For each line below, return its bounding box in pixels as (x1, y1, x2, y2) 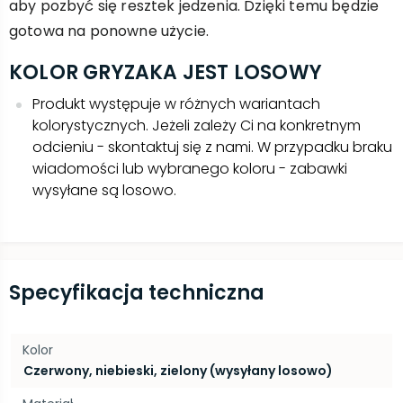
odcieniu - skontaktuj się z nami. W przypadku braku (32, 137, 392, 157)
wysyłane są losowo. (32, 180, 176, 201)
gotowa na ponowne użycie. (9, 21, 210, 41)
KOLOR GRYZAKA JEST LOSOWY (9, 58, 322, 86)
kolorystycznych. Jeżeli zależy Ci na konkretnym (32, 115, 361, 136)
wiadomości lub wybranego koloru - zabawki (32, 158, 347, 179)
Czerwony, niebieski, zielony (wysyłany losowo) (23, 362, 333, 380)
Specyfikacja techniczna (9, 279, 264, 307)
